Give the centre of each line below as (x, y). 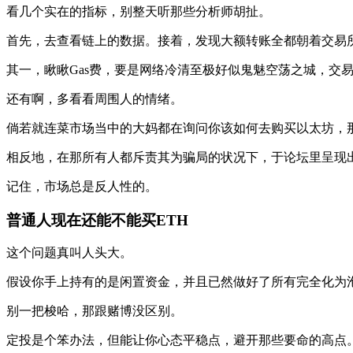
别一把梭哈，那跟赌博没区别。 (95, 311)
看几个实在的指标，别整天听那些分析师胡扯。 (139, 11)
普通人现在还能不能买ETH (97, 220)
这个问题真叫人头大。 (69, 253)
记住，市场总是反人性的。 (82, 186)
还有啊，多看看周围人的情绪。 (95, 98)
